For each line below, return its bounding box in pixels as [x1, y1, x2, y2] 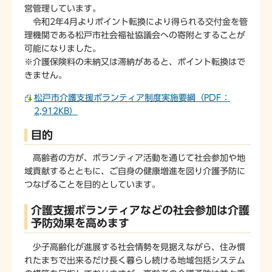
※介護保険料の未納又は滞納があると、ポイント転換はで [24, 57, 245, 66]
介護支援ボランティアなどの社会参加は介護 [31, 205, 250, 216]
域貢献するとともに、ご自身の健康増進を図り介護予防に [24, 166, 245, 175]
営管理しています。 [24, 4, 101, 13]
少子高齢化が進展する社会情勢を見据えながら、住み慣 [24, 242, 245, 251]
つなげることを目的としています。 [24, 180, 160, 189]
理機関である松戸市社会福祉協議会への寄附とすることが [24, 30, 245, 39]
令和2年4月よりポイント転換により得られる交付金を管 [24, 17, 248, 26]
